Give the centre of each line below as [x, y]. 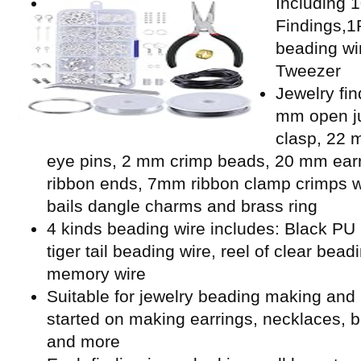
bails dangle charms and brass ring [182, 206]
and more [83, 341]
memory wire [96, 274]
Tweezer [308, 71]
